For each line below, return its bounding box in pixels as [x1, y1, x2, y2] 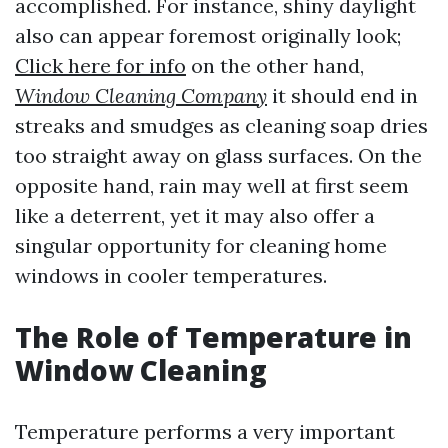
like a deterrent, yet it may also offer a [15, 203, 375, 228]
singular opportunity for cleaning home [15, 233, 387, 258]
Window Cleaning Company [15, 83, 267, 108]
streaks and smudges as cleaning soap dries [15, 113, 428, 138]
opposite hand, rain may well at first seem [15, 173, 409, 198]
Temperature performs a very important [15, 419, 395, 444]
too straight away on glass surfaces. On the [15, 143, 422, 168]
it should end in [267, 83, 418, 108]
